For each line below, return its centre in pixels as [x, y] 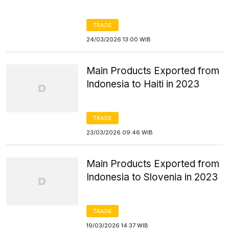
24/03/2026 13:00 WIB [119, 39]
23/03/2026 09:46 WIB [120, 132]
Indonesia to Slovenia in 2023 [152, 177]
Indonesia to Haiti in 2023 [143, 84]
